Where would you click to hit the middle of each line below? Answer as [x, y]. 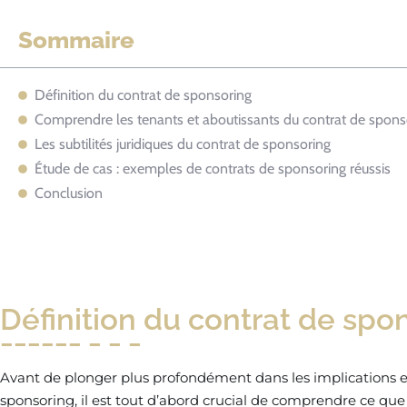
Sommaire [76, 40]
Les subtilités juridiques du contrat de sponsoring [183, 144]
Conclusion [69, 194]
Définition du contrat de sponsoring [143, 95]
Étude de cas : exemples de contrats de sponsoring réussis [213, 169]
